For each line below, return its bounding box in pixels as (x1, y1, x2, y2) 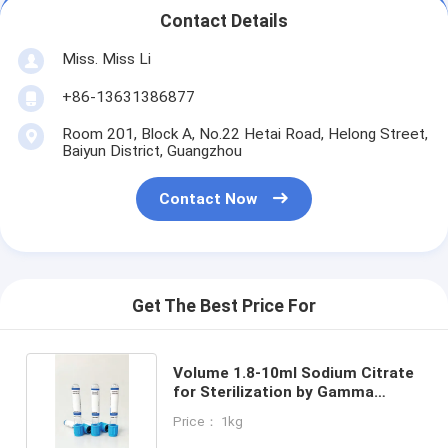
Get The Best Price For (132, 296, 316, 317)
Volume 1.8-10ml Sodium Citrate (172, 363, 414, 382)
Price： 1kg (172, 413, 243, 429)
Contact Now (159, 190, 258, 209)
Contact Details (160, 11, 288, 32)
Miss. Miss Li (61, 49, 151, 68)
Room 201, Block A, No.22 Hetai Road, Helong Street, (61, 124, 428, 143)
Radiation (172, 401, 244, 420)
